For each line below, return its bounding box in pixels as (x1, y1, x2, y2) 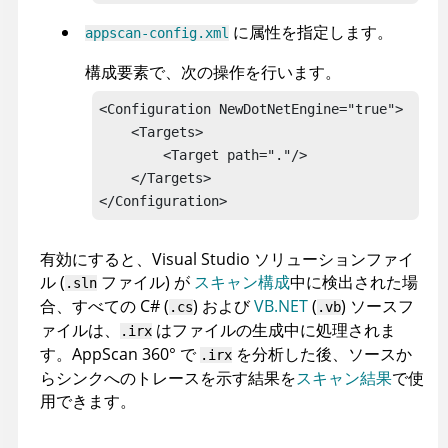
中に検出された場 (290, 271, 418, 294)
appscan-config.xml (85, 25, 229, 42)
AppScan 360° (72, 343, 176, 366)
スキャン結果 (296, 367, 392, 390)
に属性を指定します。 (229, 21, 393, 44)
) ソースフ (341, 295, 414, 318)
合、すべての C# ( (40, 295, 169, 318)
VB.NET (254, 295, 308, 318)
